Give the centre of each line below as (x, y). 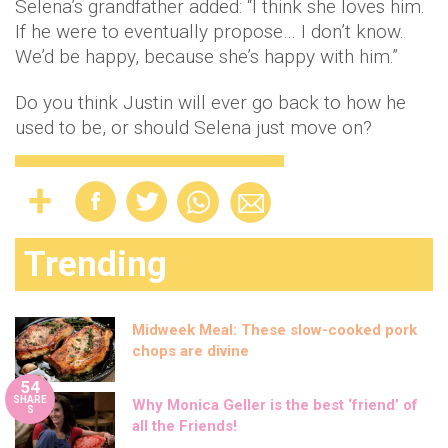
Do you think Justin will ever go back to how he (210, 103)
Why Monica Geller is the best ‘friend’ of (275, 405)
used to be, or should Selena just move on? (193, 128)
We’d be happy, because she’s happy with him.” (206, 57)
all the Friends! (184, 426)
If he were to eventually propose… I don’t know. (209, 32)
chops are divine (190, 351)
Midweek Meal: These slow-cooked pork (274, 330)
